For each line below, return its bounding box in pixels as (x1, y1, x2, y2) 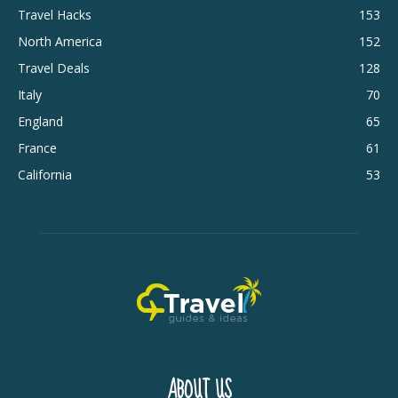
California (18, 166, 72, 184)
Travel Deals (18, 60, 90, 77)
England (18, 113, 63, 131)
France (18, 139, 57, 157)
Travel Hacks (18, 6, 92, 24)
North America (18, 33, 102, 51)
